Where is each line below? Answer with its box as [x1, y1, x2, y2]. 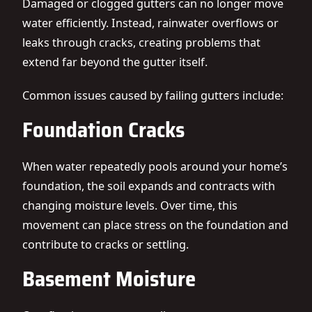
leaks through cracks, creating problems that [22, 35, 260, 50]
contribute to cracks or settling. [22, 237, 189, 252]
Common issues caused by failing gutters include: [22, 88, 283, 103]
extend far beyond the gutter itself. [22, 54, 208, 70]
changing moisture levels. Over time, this [22, 198, 237, 213]
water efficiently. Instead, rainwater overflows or [22, 15, 279, 31]
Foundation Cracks [22, 113, 185, 146]
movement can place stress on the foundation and [22, 217, 288, 233]
